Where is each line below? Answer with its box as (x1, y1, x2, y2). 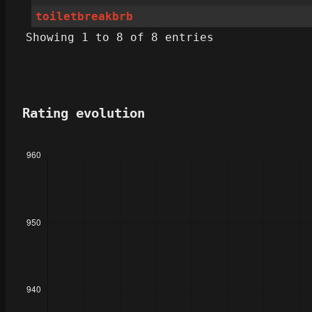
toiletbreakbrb (36, 10, 134, 24)
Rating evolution (22, 106, 145, 121)
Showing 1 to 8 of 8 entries (26, 31, 214, 45)
